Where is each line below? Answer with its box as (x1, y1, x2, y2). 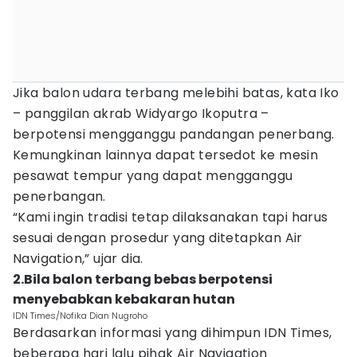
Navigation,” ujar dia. (13, 249, 143, 268)
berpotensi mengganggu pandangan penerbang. (13, 125, 335, 143)
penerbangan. (13, 187, 106, 206)
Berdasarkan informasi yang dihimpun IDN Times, (13, 324, 332, 342)
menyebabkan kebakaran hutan (13, 290, 235, 308)
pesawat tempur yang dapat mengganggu (13, 167, 293, 185)
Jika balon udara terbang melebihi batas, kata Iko (13, 84, 339, 102)
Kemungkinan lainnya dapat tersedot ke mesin (13, 146, 319, 164)
